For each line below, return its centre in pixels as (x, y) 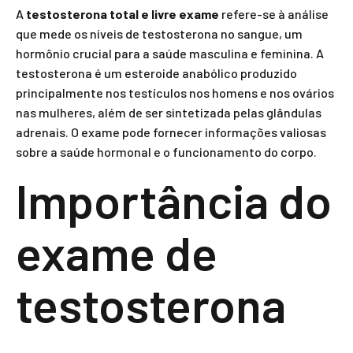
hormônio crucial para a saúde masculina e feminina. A (170, 53)
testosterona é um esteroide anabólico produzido (156, 73)
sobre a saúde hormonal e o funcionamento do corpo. (166, 152)
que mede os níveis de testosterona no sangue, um (159, 33)
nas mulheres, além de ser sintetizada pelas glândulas (169, 112)
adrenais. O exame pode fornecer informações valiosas (171, 132)
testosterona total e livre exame (123, 14)
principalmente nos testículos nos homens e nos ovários (175, 93)
